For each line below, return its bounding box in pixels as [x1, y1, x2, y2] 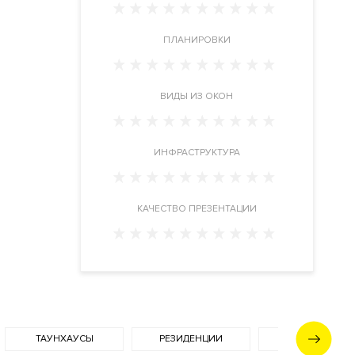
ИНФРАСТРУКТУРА [153, 146, 240, 158]
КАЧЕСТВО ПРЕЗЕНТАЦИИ [136, 202, 257, 215]
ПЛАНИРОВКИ [162, 33, 231, 46]
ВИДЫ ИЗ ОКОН [160, 90, 234, 102]
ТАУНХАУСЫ [35, 332, 94, 345]
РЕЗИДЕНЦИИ [159, 332, 223, 345]
